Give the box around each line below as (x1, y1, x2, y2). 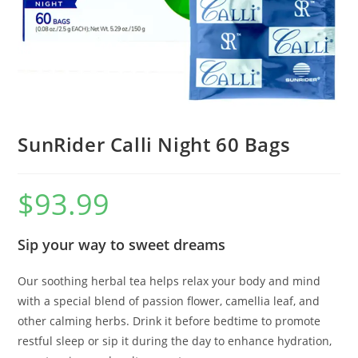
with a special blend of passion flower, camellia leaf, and (18, 293, 320, 309)
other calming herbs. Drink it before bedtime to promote (18, 313, 321, 329)
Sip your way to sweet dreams (18, 235, 226, 255)
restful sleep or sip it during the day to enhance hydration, (18, 333, 332, 349)
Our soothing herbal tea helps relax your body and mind (18, 273, 321, 289)
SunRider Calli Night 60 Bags (18, 131, 291, 158)
